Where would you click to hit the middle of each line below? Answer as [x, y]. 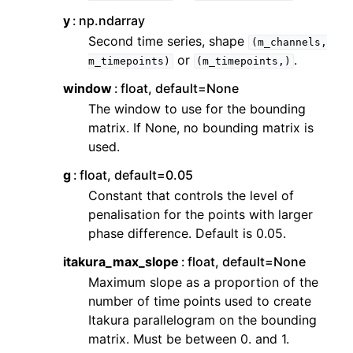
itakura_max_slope [121, 262]
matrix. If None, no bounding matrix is [201, 128]
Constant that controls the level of [191, 195]
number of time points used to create [200, 301]
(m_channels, [289, 42]
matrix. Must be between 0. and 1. [189, 339]
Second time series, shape [168, 41]
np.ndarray [112, 20]
